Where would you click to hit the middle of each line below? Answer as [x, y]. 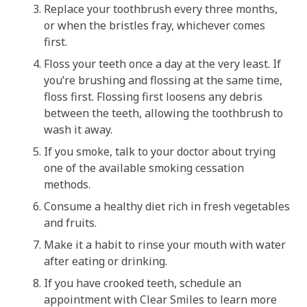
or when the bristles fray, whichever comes [155, 25]
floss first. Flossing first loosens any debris [153, 96]
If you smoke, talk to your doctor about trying [160, 151]
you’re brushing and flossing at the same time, [163, 80]
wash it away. [78, 129]
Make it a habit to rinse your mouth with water [165, 244]
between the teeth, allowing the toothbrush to [163, 113]
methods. [67, 184]
